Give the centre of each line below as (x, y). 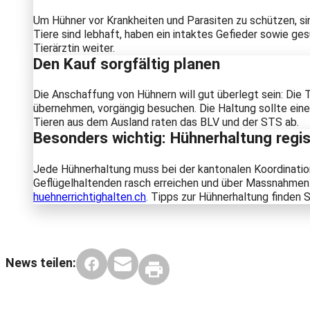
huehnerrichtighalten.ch (90, 197)
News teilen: (41, 263)
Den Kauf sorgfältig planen (127, 63)
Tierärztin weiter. (74, 48)
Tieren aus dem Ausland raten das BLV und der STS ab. (166, 122)
